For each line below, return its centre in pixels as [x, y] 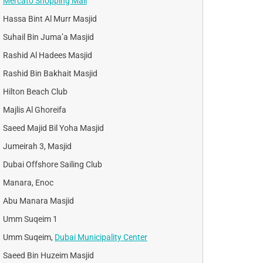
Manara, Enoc [28, 182]
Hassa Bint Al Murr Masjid [50, 18]
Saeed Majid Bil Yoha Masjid [53, 128]
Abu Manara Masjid [38, 200]
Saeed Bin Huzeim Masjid [48, 255]
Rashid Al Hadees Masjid [48, 55]
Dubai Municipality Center [101, 237]
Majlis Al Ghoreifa [35, 109]
